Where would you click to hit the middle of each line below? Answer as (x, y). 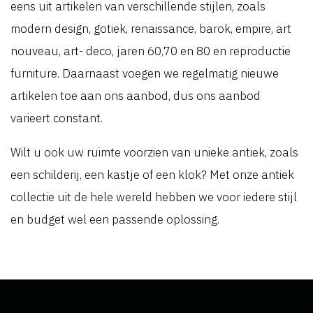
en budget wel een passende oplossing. (115, 219)
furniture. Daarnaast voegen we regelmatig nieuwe (145, 73)
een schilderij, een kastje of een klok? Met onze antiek (152, 175)
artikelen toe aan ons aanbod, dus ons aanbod (136, 96)
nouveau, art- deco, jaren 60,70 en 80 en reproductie (151, 51)
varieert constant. (57, 118)
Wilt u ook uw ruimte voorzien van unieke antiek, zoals (154, 152)
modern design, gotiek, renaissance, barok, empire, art (151, 29)
